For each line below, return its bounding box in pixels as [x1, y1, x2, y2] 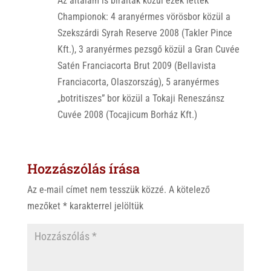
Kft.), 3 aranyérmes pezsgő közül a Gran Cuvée [57, 43, 240, 55]
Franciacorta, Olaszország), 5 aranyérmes [57, 76, 219, 88]
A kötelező [168, 183, 210, 195]
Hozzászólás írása [27, 159, 140, 177]
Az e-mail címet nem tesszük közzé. [27, 183, 166, 195]
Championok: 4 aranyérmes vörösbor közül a [57, 10, 230, 22]
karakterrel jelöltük [67, 200, 143, 212]
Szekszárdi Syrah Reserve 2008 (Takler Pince [57, 27, 232, 39]
